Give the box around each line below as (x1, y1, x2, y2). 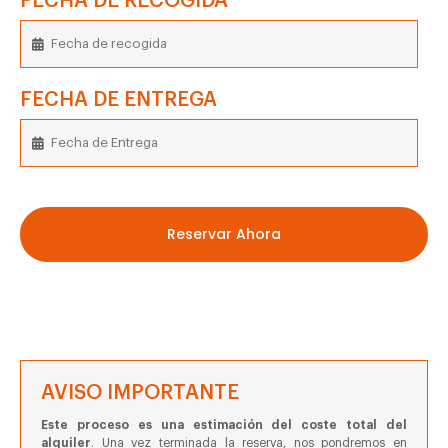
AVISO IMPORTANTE (41, 382, 239, 403)
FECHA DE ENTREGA (20, 89, 217, 110)
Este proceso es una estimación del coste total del (41, 418, 407, 431)
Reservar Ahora (167, 223, 281, 244)
